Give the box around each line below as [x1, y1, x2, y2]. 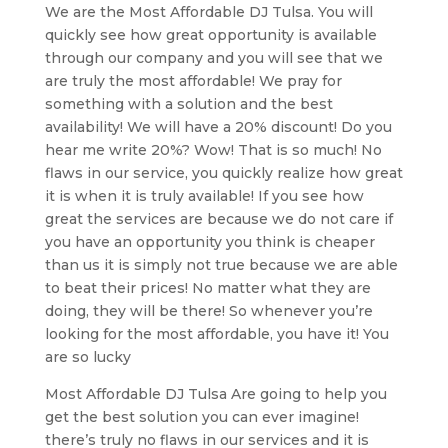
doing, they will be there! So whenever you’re [44, 301, 373, 320]
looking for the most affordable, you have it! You [44, 324, 389, 343]
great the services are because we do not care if [44, 209, 393, 228]
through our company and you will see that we [44, 48, 383, 67]
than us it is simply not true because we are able [44, 255, 398, 274]
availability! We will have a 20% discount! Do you [44, 117, 392, 136]
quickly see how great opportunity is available [44, 25, 377, 44]
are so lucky [44, 347, 131, 366]
